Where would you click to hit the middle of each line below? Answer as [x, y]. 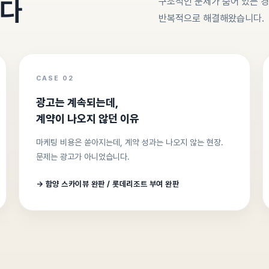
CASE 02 [55, 78]
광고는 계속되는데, [77, 102]
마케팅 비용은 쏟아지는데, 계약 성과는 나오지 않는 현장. [129, 142]
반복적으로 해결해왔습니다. [211, 18]
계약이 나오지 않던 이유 [87, 119]
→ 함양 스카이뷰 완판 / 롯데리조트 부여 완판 [107, 184]
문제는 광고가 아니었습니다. [83, 157]
